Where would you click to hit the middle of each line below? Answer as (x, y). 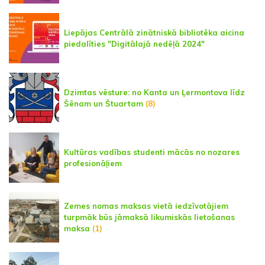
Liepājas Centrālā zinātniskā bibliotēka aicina (154, 32)
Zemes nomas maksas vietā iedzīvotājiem (146, 206)
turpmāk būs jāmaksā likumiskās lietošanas (149, 217)
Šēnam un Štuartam (104, 103)
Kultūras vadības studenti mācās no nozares (152, 152)
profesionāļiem (93, 163)
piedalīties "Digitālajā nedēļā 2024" (134, 43)
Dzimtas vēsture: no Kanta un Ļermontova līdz (154, 92)
